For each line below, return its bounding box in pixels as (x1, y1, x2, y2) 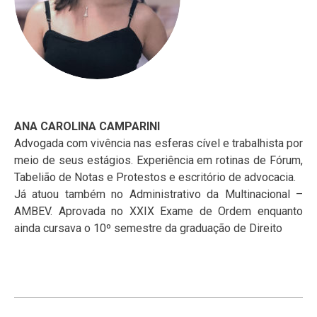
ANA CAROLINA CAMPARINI (14, 120, 160, 133)
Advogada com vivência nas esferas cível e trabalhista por (14, 137, 303, 150)
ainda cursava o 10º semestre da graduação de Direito (14, 221, 282, 235)
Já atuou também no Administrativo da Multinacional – (14, 188, 303, 201)
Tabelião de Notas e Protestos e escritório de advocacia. (14, 171, 296, 184)
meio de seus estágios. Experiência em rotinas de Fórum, (14, 154, 303, 167)
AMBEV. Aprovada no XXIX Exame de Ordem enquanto (14, 204, 303, 218)
